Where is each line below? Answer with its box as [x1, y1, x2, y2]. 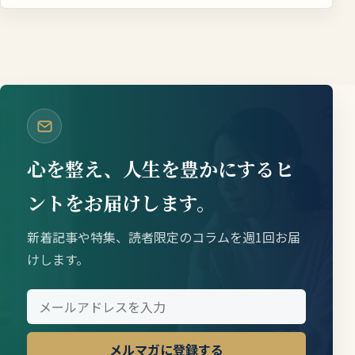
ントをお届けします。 [27, 189, 216, 217]
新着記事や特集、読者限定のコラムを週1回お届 [27, 227, 300, 247]
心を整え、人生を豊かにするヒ [27, 155, 294, 183]
